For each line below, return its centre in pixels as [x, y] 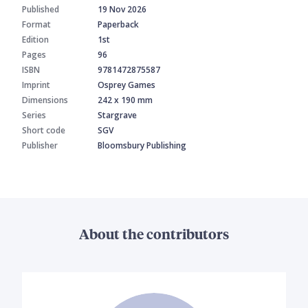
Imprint [36, 85]
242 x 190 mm [125, 100]
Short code [44, 131]
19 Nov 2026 [122, 10]
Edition [35, 40]
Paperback [118, 25]
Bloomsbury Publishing [142, 146]
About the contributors [154, 234]
